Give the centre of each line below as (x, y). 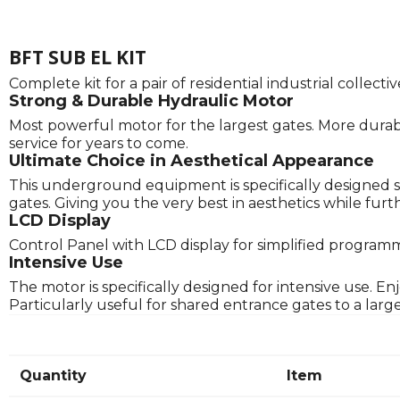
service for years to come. (99, 144)
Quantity (53, 376)
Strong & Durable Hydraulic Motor (151, 101)
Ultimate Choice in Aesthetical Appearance (192, 161)
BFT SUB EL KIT (78, 58)
